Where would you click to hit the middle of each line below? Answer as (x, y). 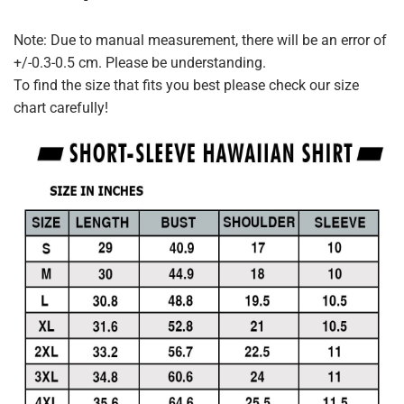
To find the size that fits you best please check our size (186, 86)
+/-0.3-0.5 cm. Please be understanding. (140, 63)
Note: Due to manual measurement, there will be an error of (200, 41)
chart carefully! (61, 108)
